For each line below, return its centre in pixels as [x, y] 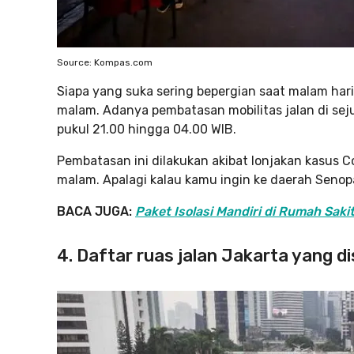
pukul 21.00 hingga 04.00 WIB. [147, 129]
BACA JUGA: [96, 211]
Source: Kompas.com [105, 62]
